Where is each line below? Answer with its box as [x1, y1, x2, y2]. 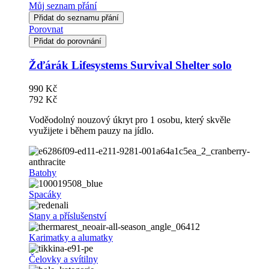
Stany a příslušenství [29, 210, 106, 221]
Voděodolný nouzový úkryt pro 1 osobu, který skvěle [29, 114, 231, 125]
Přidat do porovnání [34, 37, 101, 46]
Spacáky [29, 189, 61, 199]
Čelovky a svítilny [29, 253, 98, 264]
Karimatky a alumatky [29, 232, 113, 243]
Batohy [29, 167, 56, 178]
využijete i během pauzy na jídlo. [29, 125, 154, 136]
